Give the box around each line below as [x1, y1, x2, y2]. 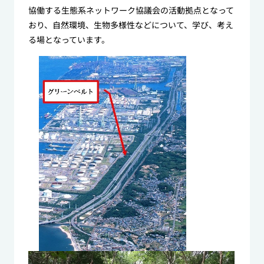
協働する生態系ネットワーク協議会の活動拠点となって [28, 4, 234, 16]
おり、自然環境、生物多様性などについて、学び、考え [28, 19, 233, 31]
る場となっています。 [28, 34, 110, 46]
